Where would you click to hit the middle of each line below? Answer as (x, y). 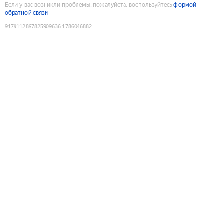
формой (185, 5)
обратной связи (27, 12)
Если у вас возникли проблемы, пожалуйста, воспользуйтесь (89, 5)
